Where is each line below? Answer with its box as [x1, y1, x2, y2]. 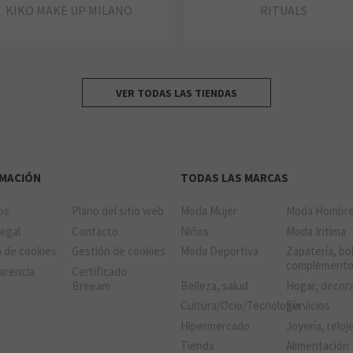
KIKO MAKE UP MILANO [6, 2, 133, 19]
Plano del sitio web [71, 203, 164, 219]
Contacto [71, 223, 118, 239]
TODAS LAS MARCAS [180, 170, 288, 186]
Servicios [286, 298, 331, 314]
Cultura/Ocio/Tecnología [180, 298, 300, 314]
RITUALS [260, 2, 308, 19]
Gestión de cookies [71, 243, 165, 259]
